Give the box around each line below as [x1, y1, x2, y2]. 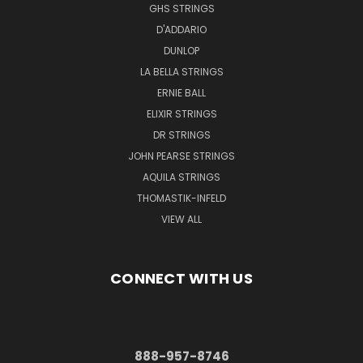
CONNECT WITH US [110, 267, 253, 288]
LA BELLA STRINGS [139, 64, 224, 79]
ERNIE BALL [157, 85, 206, 100]
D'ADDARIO [156, 22, 207, 36]
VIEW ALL [161, 211, 202, 226]
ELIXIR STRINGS [146, 106, 217, 121]
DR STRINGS [152, 127, 211, 142]
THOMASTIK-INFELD [137, 190, 226, 205]
